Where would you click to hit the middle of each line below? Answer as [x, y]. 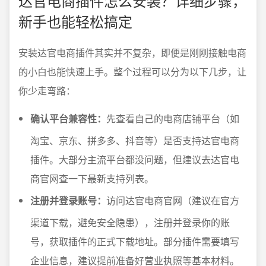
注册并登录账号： [68, 201]
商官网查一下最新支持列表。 [92, 179]
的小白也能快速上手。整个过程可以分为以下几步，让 [132, 72]
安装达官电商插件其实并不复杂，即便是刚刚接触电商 [132, 53]
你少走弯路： [47, 91]
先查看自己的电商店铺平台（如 [173, 119]
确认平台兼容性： [68, 119]
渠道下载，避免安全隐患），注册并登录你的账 [130, 223]
